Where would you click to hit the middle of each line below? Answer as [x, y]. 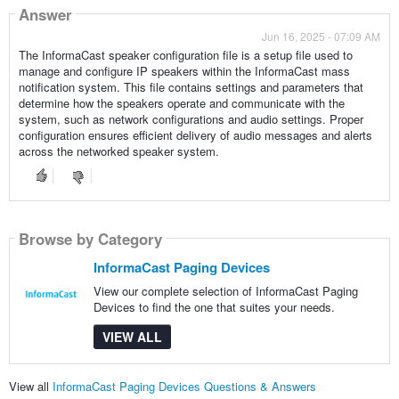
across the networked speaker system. [118, 151]
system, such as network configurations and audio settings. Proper [191, 119]
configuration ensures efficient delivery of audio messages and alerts [195, 135]
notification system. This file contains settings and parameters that [191, 87]
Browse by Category [90, 238]
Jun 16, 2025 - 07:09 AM [322, 37]
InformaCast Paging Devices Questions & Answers [184, 386]
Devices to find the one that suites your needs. [214, 307]
